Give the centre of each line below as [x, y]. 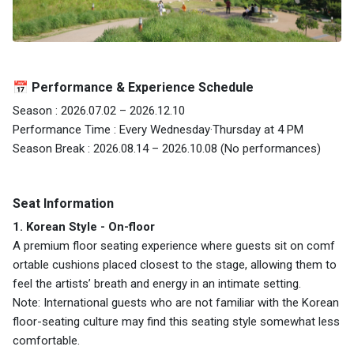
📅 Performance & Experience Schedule [133, 88]
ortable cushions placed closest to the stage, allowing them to [175, 265]
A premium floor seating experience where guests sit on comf [174, 246]
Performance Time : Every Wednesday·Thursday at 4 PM [158, 130]
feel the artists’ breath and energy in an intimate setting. [157, 284]
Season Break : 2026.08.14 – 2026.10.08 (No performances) [167, 149]
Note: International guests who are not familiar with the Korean [176, 303]
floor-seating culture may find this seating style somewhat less [176, 322]
